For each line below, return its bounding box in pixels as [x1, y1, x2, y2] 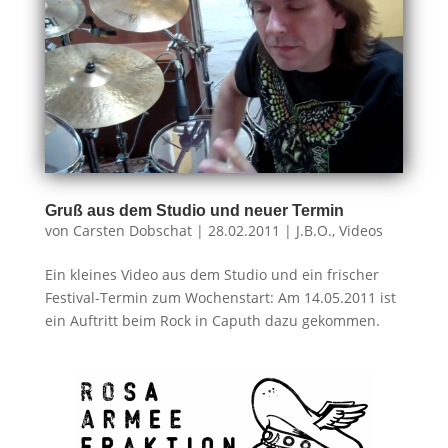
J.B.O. [295, 220, 332, 240]
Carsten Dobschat [72, 220, 192, 240]
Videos [338, 220, 383, 240]
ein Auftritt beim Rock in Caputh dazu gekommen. [44, 310, 380, 330]
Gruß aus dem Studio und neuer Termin [44, 201, 344, 219]
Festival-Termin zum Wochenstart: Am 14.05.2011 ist [44, 287, 396, 307]
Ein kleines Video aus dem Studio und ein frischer [44, 264, 379, 284]
